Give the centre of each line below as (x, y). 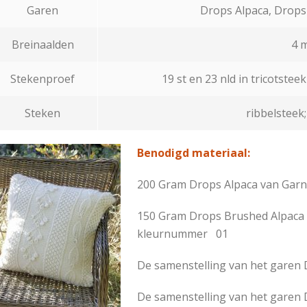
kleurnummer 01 (182, 233)
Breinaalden (42, 44)
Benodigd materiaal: (193, 152)
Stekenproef (43, 78)
